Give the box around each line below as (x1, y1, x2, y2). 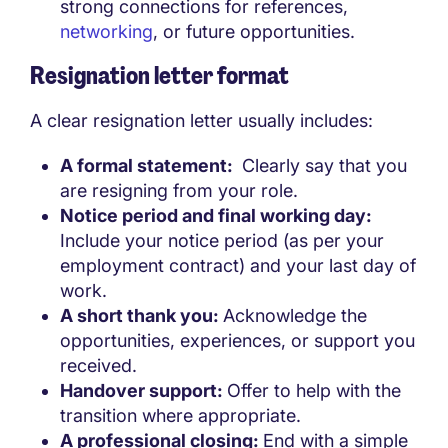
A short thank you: (60, 305, 223, 327)
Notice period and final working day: (60, 205, 376, 227)
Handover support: (60, 380, 227, 402)
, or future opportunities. (153, 21, 355, 43)
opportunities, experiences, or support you (60, 330, 415, 352)
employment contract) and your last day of (60, 255, 416, 277)
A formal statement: (60, 155, 237, 177)
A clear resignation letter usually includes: (30, 110, 373, 132)
